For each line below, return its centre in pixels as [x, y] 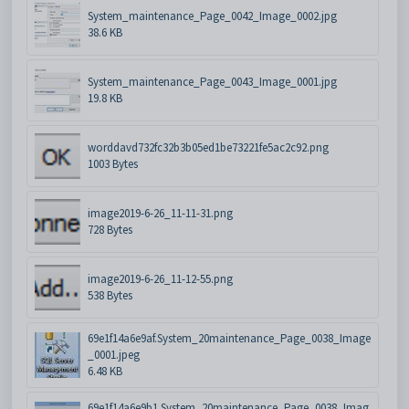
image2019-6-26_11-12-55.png [160, 279]
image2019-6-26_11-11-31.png [160, 214]
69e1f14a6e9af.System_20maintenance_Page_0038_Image [229, 339]
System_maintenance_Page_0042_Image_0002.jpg [212, 16]
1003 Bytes [113, 164]
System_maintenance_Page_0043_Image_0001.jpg [212, 82]
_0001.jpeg [114, 355]
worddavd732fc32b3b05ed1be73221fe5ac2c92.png [208, 148]
